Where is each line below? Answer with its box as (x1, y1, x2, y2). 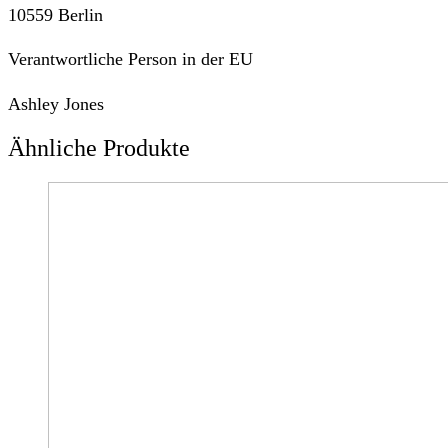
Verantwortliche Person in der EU (8, 49, 253, 70)
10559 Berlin (8, 4, 103, 25)
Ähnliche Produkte (8, 135, 190, 162)
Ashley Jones (8, 94, 104, 115)
